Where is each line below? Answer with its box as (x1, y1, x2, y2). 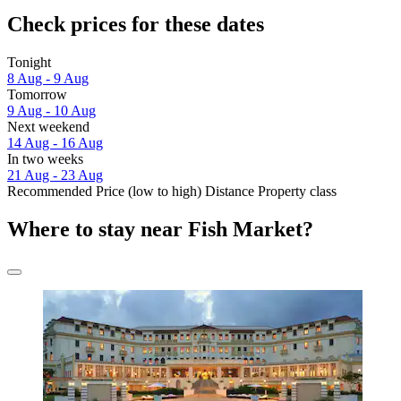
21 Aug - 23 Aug (7, 167, 103, 183)
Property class (258, 183, 337, 200)
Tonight (7, 55, 51, 71)
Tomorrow (7, 87, 67, 103)
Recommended (7, 183, 92, 200)
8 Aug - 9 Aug (7, 71, 89, 87)
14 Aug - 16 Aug (7, 135, 103, 151)
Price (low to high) (96, 183, 201, 200)
